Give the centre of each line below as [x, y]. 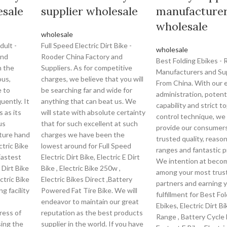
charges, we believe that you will [92, 79]
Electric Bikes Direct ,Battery [87, 179]
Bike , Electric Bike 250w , [81, 168]
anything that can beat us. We [89, 101]
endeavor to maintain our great [90, 201]
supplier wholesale [90, 11]
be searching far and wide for [87, 90]
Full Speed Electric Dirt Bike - [87, 45]
